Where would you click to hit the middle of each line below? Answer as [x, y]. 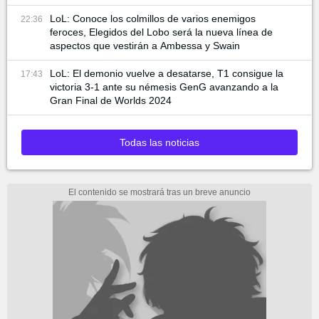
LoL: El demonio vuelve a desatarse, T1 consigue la [167, 74]
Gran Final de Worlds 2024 [111, 101]
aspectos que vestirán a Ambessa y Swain [145, 46]
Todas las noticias [159, 143]
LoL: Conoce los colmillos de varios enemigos [153, 19]
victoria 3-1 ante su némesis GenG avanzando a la [164, 87]
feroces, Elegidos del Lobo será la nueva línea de [161, 32]
